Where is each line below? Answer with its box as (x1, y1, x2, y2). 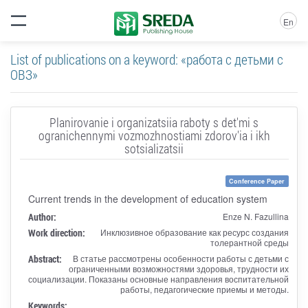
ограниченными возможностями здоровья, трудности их (68, 262, 289, 274)
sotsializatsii (124, 140, 184, 157)
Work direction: (27, 225, 85, 239)
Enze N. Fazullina (222, 210, 289, 222)
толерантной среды (210, 236, 289, 248)
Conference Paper (229, 176, 285, 186)
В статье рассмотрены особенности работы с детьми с (72, 252, 289, 264)
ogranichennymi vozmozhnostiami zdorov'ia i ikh (38, 126, 270, 144)
